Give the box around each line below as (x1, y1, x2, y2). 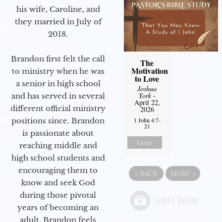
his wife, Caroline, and (16, 4, 100, 14)
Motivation (131, 65, 168, 77)
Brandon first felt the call (11, 54, 105, 64)
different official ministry (10, 104, 106, 113)
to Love (135, 73, 160, 85)
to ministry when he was (11, 66, 105, 76)
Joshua (137, 84, 157, 94)
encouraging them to (18, 166, 98, 175)
